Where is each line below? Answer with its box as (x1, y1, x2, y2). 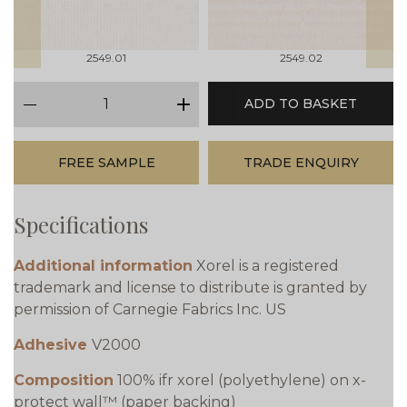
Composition (14, 372, 114, 390)
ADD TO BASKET (244, 95, 357, 113)
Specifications (14, 210, 148, 240)
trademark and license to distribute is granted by (14, 279, 367, 297)
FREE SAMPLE (57, 154, 155, 172)
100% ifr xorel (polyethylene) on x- (117, 372, 366, 390)
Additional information (14, 257, 193, 275)
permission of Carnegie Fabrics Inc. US (14, 301, 286, 319)
